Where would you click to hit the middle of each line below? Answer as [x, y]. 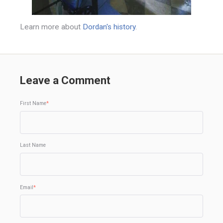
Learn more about [51, 27]
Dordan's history [109, 27]
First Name [33, 104]
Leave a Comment [65, 81]
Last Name [33, 145]
